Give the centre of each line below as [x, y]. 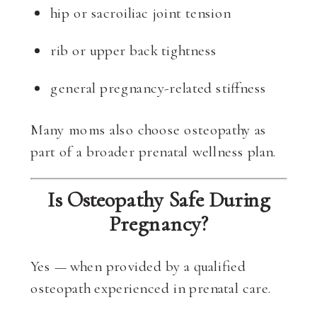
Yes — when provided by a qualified [138, 266]
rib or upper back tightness [134, 50]
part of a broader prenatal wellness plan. [154, 151]
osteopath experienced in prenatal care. [151, 287]
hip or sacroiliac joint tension [141, 13]
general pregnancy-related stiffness [158, 88]
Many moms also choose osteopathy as [149, 129]
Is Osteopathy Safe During [159, 199]
